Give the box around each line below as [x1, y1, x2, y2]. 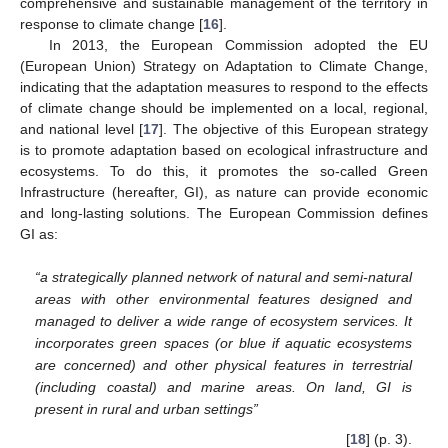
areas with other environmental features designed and [35, 291, 412, 308]
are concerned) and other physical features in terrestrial [35, 357, 412, 374]
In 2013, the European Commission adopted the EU [48, 36, 428, 53]
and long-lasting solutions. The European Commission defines [20, 204, 428, 221]
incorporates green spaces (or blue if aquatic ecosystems [35, 335, 412, 352]
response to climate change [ [20, 15, 203, 32]
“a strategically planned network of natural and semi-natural [35, 269, 412, 286]
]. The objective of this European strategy [159, 120, 429, 137]
